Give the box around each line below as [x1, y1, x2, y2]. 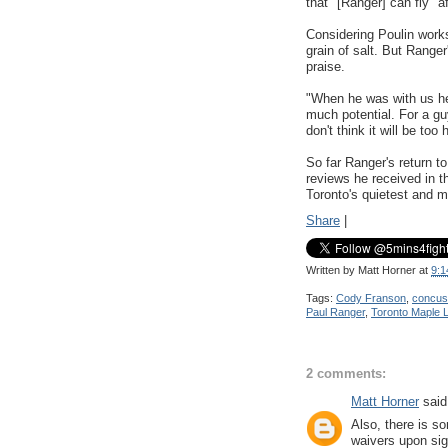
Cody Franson [336, 291, 406, 304]
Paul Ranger [306, 305, 365, 318]
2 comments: [306, 366, 386, 382]
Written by [306, 264, 358, 277]
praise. [306, 58, 345, 74]
